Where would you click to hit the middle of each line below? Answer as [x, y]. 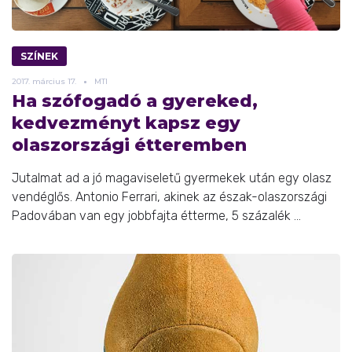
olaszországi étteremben [129, 145]
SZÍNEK [39, 57]
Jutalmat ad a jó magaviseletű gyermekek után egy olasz [172, 178]
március [49, 82]
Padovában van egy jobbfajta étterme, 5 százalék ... [156, 216]
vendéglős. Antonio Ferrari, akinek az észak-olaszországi [169, 197]
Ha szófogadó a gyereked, [135, 101]
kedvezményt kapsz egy [126, 123]
